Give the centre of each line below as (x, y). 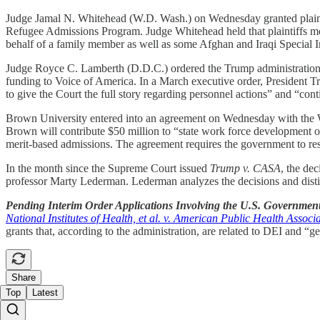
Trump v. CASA (245, 168)
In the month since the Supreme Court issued (108, 168)
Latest (45, 292)
